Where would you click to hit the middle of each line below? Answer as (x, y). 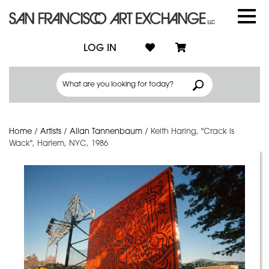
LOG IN (100, 48)
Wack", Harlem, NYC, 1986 (59, 144)
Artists (51, 132)
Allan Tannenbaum (106, 132)
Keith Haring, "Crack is (192, 132)
